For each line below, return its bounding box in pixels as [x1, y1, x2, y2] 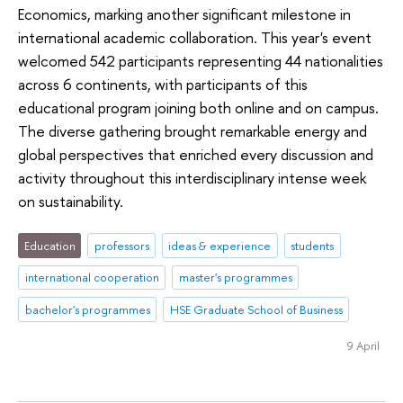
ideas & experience [168, 237, 272, 254]
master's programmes [178, 269, 292, 286]
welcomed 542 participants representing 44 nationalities [18, 50, 383, 72]
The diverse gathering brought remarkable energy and [18, 121, 367, 142]
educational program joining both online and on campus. [18, 97, 379, 119]
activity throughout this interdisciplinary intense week [18, 167, 366, 189]
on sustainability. [18, 191, 123, 212]
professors [94, 237, 149, 254]
